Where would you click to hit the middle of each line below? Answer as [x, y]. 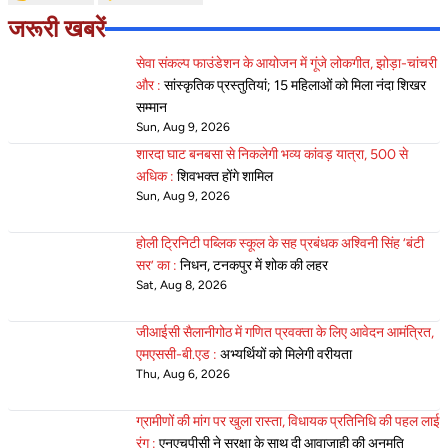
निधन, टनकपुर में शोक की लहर [254, 265]
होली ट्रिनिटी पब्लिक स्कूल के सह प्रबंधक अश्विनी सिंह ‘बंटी [280, 243]
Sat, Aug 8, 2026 [181, 285]
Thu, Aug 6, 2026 [183, 374]
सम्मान [151, 107]
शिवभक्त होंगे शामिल [225, 176]
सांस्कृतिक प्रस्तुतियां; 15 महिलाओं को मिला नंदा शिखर [295, 85]
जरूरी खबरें [56, 28]
